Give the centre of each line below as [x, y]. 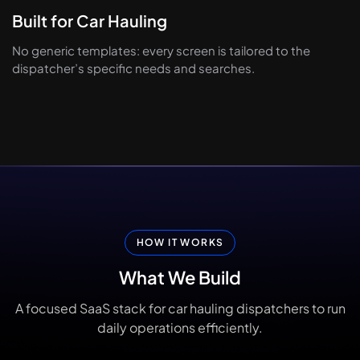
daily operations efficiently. [180, 327]
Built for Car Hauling [90, 20]
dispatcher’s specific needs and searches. [133, 67]
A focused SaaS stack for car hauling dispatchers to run [180, 308]
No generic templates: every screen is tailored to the [161, 50]
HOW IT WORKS [180, 242]
